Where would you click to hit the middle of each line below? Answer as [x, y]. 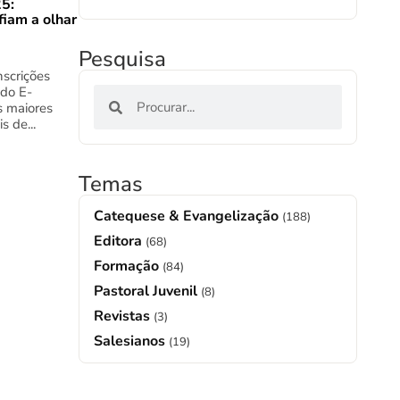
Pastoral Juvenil [147, 291]
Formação [128, 266]
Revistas [124, 316]
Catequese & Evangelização [188, 216]
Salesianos [131, 341]
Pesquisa [122, 59]
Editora [120, 241]
